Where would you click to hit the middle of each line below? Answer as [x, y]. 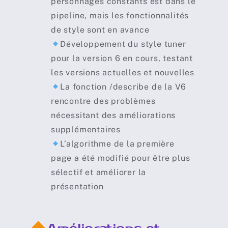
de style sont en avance [100, 30]
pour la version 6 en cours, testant [122, 59]
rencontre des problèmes [103, 101]
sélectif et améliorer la [98, 173]
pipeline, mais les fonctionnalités [120, 16]
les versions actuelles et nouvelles [122, 73]
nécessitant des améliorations [113, 116]
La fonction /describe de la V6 [123, 87]
